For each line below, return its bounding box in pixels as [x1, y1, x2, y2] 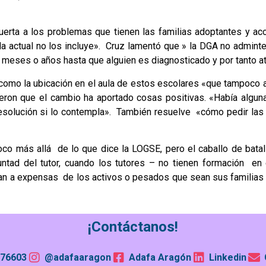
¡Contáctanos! [88, 218, 178, 235]
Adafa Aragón [129, 251, 191, 263]
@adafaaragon [45, 251, 111, 263]
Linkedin [209, 251, 246, 263]
